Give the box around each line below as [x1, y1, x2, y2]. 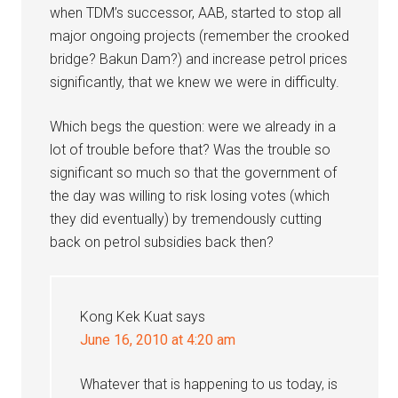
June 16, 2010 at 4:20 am [80, 331, 236, 348]
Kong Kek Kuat [80, 308, 173, 325]
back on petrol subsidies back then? [50, 234, 275, 251]
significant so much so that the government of [50, 164, 338, 181]
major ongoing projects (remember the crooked [50, 28, 350, 44]
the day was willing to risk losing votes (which [50, 187, 330, 204]
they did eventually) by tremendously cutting [50, 211, 322, 227]
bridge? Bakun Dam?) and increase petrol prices [50, 51, 348, 68]
